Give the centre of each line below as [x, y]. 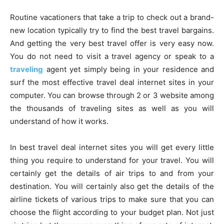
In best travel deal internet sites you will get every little [112, 147]
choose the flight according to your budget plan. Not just [112, 212]
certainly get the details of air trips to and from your [112, 173]
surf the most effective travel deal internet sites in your [112, 82]
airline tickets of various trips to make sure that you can [112, 199]
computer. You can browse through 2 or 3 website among [112, 95]
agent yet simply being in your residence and [130, 69]
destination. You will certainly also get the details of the [112, 186]
